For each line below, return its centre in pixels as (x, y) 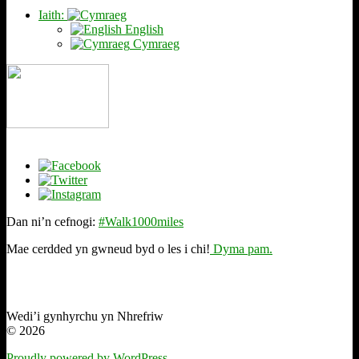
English (143, 30)
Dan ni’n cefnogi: (52, 222)
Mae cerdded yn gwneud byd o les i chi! (108, 249)
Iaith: (53, 15)
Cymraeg (155, 44)
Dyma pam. (241, 249)
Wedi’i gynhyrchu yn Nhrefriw (85, 317)
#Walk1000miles (141, 222)
